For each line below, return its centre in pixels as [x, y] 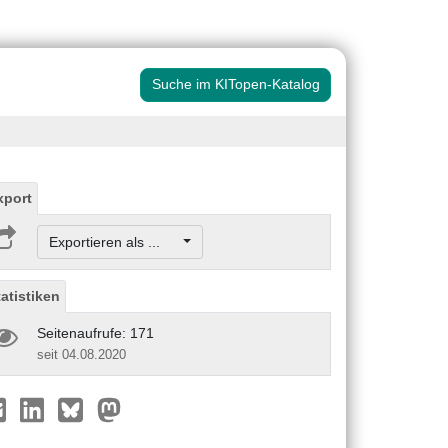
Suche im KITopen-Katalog [235, 84]
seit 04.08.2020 [81, 354]
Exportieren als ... [114, 241]
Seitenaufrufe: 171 [95, 332]
